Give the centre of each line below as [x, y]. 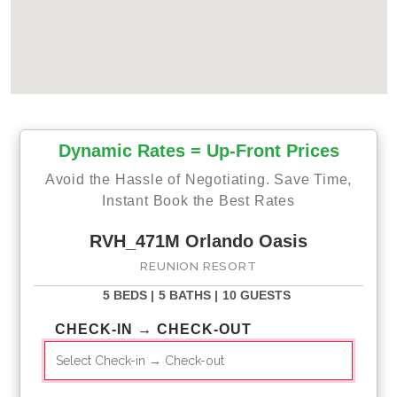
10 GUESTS [256, 295]
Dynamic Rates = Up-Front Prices [198, 150]
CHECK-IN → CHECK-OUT [153, 329]
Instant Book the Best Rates [198, 200]
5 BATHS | [188, 295]
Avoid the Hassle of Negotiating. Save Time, [198, 179]
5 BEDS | [128, 295]
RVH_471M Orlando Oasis [198, 241]
